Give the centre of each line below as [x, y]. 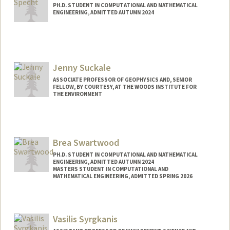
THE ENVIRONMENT [77, 94]
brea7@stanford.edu [55, 212]
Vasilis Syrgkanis [85, 219]
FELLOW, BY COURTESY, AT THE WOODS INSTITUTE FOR [124, 87]
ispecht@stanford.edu [57, 53]
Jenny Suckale [82, 68]
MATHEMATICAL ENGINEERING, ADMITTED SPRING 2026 [122, 176]
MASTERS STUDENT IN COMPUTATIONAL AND [110, 169]
